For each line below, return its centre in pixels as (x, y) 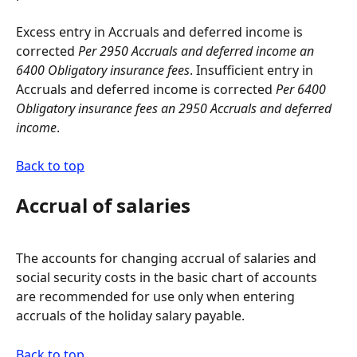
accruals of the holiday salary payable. (130, 316)
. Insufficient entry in (253, 70)
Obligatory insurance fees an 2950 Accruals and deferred (175, 108)
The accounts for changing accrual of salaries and (168, 259)
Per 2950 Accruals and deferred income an (198, 51)
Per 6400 (302, 89)
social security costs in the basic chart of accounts (168, 278)
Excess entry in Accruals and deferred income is (161, 31)
